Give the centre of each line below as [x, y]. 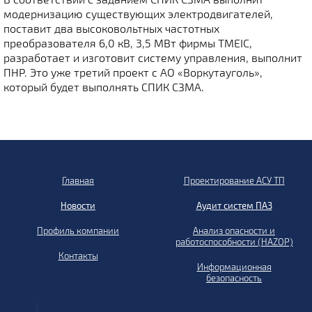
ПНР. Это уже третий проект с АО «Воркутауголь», [133, 72]
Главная [78, 180]
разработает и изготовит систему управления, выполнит [153, 57]
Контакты [78, 255]
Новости [78, 205]
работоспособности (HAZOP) [234, 241]
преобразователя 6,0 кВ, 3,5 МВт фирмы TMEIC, [128, 43]
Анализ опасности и [234, 230]
